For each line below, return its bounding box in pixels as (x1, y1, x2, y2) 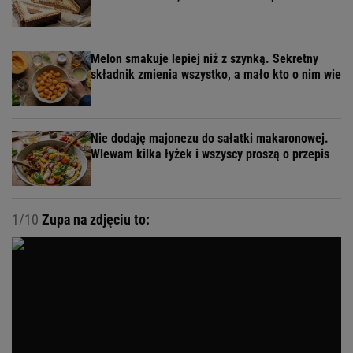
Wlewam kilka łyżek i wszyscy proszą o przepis (91, 147, 329, 162)
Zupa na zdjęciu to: (39, 211, 150, 228)
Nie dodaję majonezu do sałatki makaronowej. (91, 131, 329, 146)
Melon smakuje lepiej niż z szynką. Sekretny (91, 51, 318, 66)
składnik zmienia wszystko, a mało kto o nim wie (91, 67, 341, 82)
